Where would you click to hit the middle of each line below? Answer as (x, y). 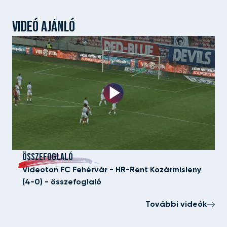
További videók (176, 204)
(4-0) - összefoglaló (62, 182)
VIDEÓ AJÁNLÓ (44, 27)
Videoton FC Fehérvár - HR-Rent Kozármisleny (112, 170)
